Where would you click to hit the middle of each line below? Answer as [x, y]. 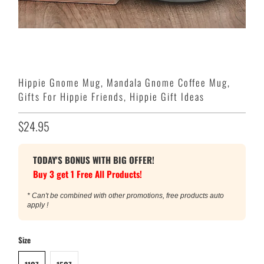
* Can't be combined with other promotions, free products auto [126, 195]
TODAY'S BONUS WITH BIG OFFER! [94, 159]
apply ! [38, 205]
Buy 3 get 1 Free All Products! [88, 174]
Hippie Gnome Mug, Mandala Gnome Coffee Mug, [125, 82]
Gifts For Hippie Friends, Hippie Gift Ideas [112, 96]
